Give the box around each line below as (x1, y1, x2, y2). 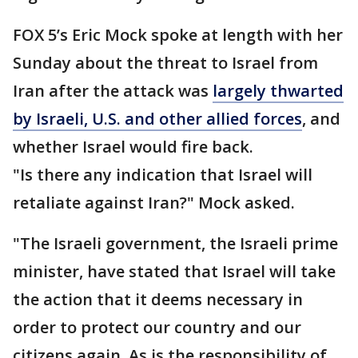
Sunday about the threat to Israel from (13, 52, 318, 74)
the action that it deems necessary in (13, 288, 303, 310)
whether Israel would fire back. (13, 136, 253, 157)
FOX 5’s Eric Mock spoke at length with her (13, 24, 343, 46)
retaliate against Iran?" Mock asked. (13, 192, 299, 213)
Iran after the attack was (13, 80, 213, 101)
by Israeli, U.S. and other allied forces (13, 108, 302, 129)
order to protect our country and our (13, 316, 301, 338)
